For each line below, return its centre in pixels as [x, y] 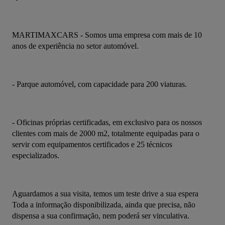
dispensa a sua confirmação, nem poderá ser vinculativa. [101, 216]
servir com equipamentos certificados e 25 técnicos [92, 145]
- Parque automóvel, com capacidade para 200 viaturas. [99, 84]
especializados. [36, 156]
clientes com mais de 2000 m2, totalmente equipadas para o [106, 134]
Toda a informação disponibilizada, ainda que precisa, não [104, 205]
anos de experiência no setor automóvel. [75, 46]
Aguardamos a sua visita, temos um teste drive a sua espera [105, 194]
